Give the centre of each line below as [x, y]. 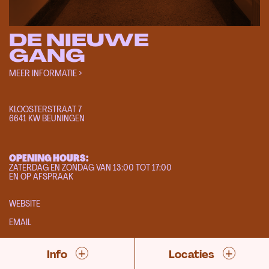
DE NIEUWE [79, 40]
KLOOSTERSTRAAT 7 [45, 109]
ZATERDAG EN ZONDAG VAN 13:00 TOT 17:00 [90, 167]
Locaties [193, 255]
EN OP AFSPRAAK [41, 176]
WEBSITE [25, 204]
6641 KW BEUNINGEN [47, 118]
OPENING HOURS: [49, 158]
